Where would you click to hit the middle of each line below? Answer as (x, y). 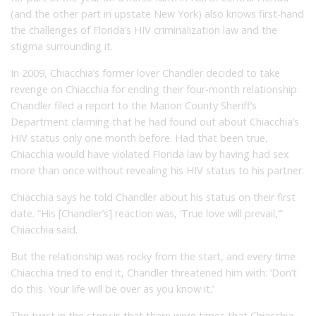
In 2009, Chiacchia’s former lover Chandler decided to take (145, 73)
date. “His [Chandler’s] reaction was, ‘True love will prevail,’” (147, 213)
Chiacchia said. (44, 229)
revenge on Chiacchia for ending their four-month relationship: (155, 89)
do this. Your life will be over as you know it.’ (112, 288)
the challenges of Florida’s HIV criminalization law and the (144, 30)
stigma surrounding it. (62, 46)
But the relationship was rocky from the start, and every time (153, 256)
